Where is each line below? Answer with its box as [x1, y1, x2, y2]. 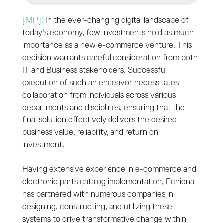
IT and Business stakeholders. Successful [22, 66, 167, 75]
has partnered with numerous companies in [22, 190, 173, 199]
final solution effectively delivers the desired [22, 116, 177, 125]
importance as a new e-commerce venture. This [22, 41, 192, 50]
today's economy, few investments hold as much [22, 29, 194, 38]
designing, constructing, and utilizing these [22, 203, 172, 212]
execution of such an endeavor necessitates [22, 79, 179, 88]
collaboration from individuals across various [22, 91, 176, 100]
